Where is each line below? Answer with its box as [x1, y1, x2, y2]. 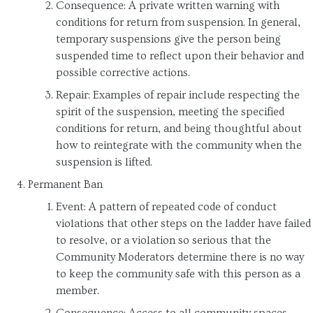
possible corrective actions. [56, 66, 190, 79]
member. [56, 284, 99, 297]
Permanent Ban [28, 177, 103, 191]
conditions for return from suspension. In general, [56, 15, 300, 29]
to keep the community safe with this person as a [56, 267, 300, 280]
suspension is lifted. [56, 155, 152, 168]
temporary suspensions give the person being [56, 32, 281, 45]
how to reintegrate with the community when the [56, 138, 302, 152]
